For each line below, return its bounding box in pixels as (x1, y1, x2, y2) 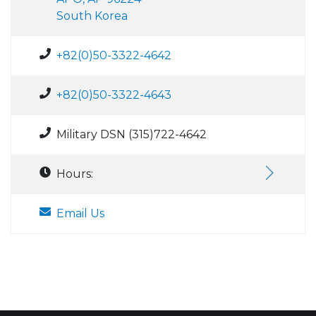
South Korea (56, 8, 128, 23)
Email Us (56, 206, 104, 220)
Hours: (56, 166, 93, 181)
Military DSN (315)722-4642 (56, 127, 207, 141)
